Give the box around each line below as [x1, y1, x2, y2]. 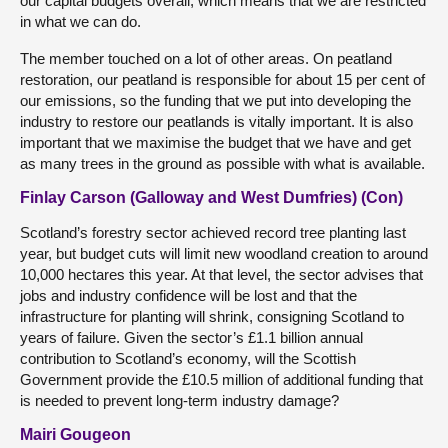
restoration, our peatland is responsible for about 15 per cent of [20, 71, 425, 88]
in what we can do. [20, 13, 141, 30]
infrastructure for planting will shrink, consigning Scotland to [20, 308, 404, 325]
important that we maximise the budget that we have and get [20, 134, 411, 151]
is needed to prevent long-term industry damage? [20, 392, 339, 409]
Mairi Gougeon [20, 426, 131, 443]
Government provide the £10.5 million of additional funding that [20, 371, 423, 388]
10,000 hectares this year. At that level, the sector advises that [20, 266, 423, 283]
